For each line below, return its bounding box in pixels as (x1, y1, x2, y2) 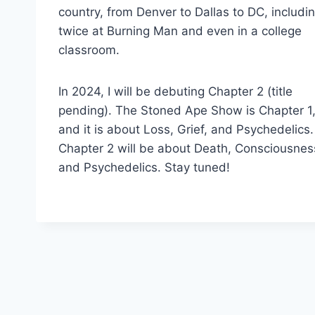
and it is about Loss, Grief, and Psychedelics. (58, 122, 314, 136)
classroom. (58, 43, 120, 57)
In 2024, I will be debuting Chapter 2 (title (58, 84, 292, 98)
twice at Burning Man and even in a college (58, 24, 302, 38)
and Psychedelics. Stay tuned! (58, 160, 230, 174)
